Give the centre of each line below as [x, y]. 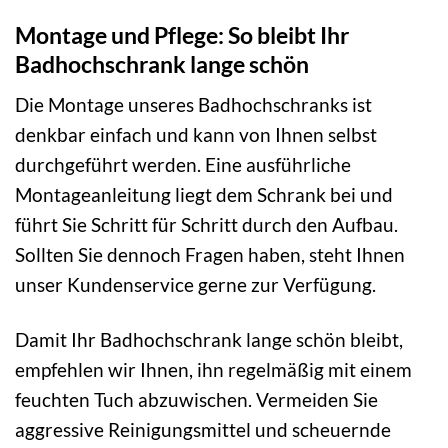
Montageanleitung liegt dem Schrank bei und [204, 195]
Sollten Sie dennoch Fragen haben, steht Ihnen [210, 255]
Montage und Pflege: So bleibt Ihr [182, 34]
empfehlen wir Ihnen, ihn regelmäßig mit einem [213, 370]
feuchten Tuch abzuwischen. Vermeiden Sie [196, 400]
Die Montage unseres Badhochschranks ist [193, 105]
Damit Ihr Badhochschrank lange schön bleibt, [209, 340]
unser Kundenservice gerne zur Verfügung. [195, 285]
